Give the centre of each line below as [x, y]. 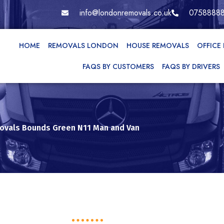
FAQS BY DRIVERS [191, 66]
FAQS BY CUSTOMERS [118, 66]
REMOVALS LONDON [83, 45]
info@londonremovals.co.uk [125, 13]
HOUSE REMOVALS [158, 45]
